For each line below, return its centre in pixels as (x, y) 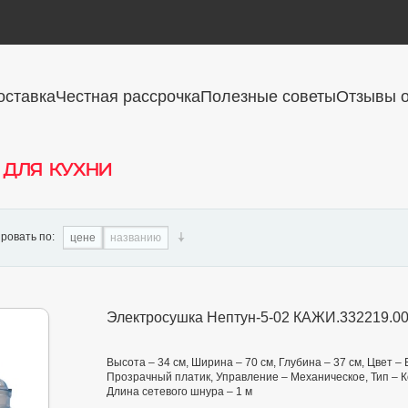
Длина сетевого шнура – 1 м (179, 392)
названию (136, 238)
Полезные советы (268, 97)
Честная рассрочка (128, 97)
